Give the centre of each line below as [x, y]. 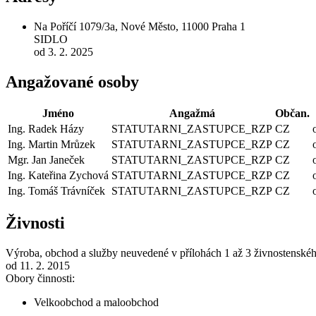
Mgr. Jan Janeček [46, 160]
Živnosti [35, 223]
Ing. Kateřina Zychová [58, 176]
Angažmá [192, 114]
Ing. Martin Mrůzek [51, 145]
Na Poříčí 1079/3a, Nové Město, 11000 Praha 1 [140, 26]
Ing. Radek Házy [46, 129]
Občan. [292, 114]
